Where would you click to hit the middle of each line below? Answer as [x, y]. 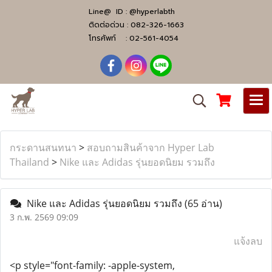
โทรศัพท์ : [109, 38]
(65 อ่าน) [203, 203]
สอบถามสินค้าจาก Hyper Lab [151, 148]
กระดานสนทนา [43, 148]
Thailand [29, 162]
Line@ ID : [109, 12]
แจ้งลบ [248, 241]
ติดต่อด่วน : [109, 25]
